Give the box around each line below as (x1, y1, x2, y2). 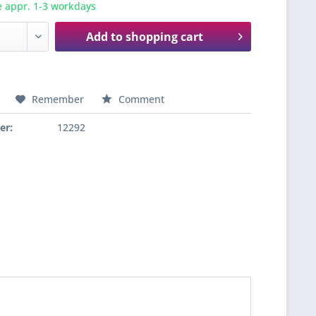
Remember (32, 92, 85, 106)
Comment (116, 92, 165, 106)
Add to (86, 29, 123, 44)
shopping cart (126, 29, 204, 44)
